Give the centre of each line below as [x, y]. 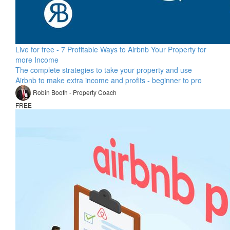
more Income [37, 60]
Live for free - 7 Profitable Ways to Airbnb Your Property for [111, 49]
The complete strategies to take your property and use [104, 70]
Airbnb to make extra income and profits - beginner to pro [109, 80]
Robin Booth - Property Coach [75, 92]
